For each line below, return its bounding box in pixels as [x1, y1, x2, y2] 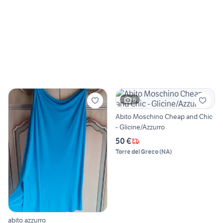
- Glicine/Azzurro [115, 122, 165, 132]
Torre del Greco [115, 148, 158, 156]
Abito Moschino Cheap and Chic [115, 112, 213, 121]
